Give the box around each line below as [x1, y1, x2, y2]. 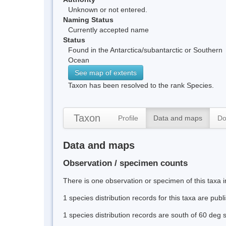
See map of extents [75, 68, 137, 77]
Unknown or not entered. [68, 5, 147, 14]
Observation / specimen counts [63, 158, 188, 168]
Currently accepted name [68, 25, 149, 34]
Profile [118, 114, 138, 122]
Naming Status [63, 15, 114, 24]
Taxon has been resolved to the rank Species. [68, 81, 214, 89]
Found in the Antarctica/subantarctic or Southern [68, 45, 222, 54]
